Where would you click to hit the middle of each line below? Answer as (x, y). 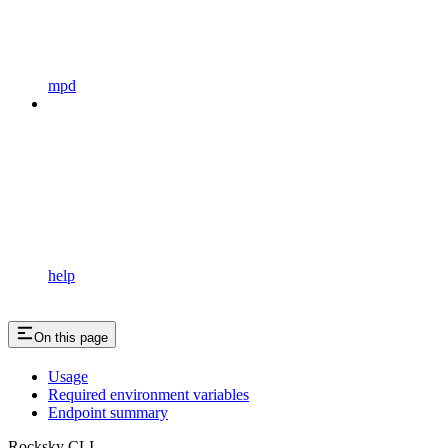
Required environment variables (148, 394)
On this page (71, 337)
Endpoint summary (108, 412)
